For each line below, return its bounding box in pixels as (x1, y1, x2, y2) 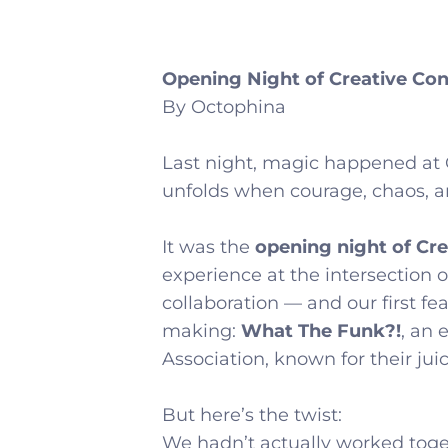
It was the (162, 236, 255, 259)
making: (162, 320, 241, 343)
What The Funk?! (241, 320, 401, 343)
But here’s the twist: (162, 404, 342, 427)
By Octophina (162, 96, 286, 119)
